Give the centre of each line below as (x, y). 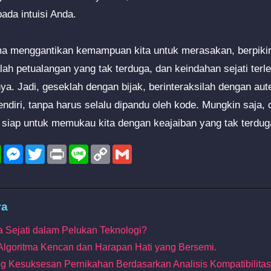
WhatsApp (24, 149)
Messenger (47, 149)
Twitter (59, 149)
